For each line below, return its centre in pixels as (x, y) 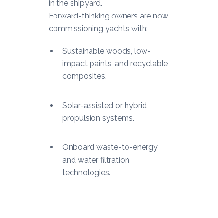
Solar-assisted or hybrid (104, 106)
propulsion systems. (98, 118)
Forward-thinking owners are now (108, 16)
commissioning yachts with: (98, 29)
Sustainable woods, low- (106, 51)
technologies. (86, 173)
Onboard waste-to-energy (110, 147)
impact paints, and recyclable (115, 64)
